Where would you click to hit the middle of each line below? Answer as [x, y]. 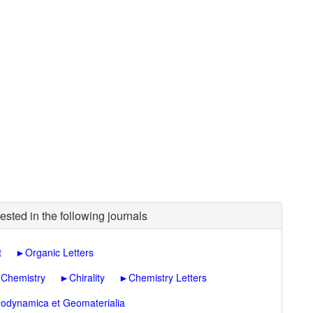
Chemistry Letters [168, 277]
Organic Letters [59, 252]
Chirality [87, 277]
